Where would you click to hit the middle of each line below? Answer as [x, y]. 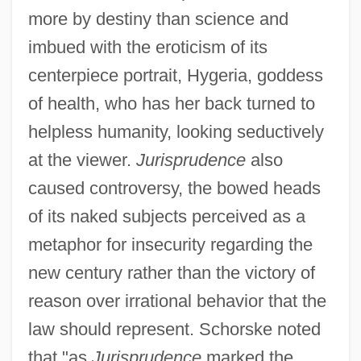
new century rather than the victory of [171, 273]
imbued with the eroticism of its [147, 48]
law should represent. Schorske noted [174, 330]
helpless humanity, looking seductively [176, 132]
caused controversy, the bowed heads [174, 189]
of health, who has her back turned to [171, 104]
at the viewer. [82, 160]
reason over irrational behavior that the [177, 301]
